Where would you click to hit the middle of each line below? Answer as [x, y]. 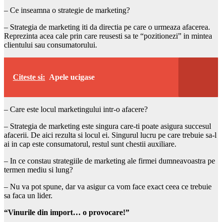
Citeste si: [29, 77]
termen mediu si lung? [38, 169]
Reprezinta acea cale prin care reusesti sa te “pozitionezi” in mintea [108, 36]
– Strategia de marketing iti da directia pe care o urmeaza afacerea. [107, 27]
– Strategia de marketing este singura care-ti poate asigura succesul [108, 126]
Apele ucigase [72, 77]
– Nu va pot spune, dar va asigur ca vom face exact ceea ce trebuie [108, 186]
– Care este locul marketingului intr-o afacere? [76, 109]
